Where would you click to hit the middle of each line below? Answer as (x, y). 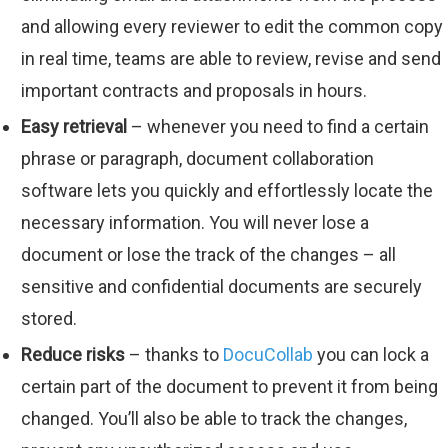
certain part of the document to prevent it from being (229, 386)
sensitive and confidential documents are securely (221, 286)
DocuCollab (268, 354)
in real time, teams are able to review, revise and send (231, 58)
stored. (49, 318)
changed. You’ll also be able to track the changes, (214, 418)
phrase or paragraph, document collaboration (197, 158)
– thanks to (174, 354)
